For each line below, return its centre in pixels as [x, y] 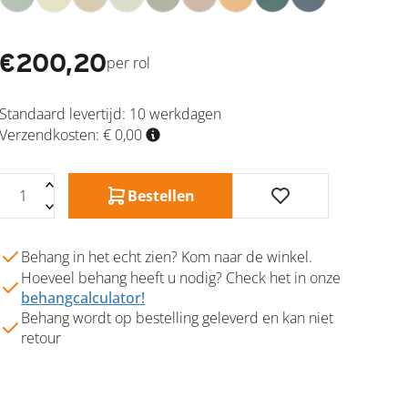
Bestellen [162, 196]
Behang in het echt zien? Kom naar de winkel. [167, 257]
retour [41, 338]
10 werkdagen [176, 114]
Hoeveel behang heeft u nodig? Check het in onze [181, 278]
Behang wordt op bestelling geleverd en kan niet [178, 318]
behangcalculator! [83, 298]
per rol [129, 63]
